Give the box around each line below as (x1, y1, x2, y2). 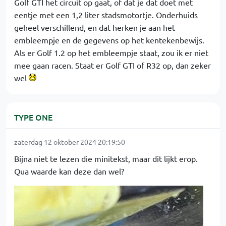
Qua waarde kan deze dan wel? (14, 166, 124, 176)
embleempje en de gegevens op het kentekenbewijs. (14, 35, 204, 45)
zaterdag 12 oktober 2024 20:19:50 (14, 137, 125, 146)
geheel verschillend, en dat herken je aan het (14, 22, 175, 32)
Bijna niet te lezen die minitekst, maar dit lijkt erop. (14, 153, 198, 163)
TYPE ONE (14, 111, 52, 123)
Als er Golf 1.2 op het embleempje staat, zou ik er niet (14, 47, 208, 58)
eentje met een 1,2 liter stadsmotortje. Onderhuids (14, 10, 198, 20)
